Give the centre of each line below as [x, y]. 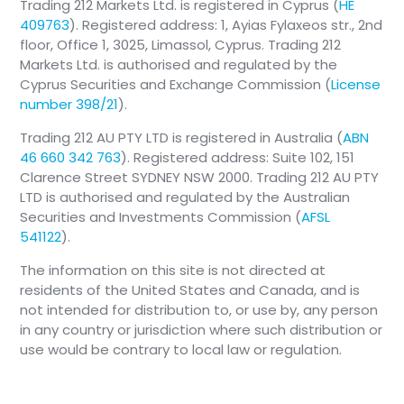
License [356, 85]
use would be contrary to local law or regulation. [181, 350]
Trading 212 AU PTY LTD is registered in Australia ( [182, 138]
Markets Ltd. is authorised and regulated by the [179, 65]
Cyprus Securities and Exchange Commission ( [176, 85]
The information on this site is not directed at [173, 271]
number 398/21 [69, 105]
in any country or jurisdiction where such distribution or [202, 330]
